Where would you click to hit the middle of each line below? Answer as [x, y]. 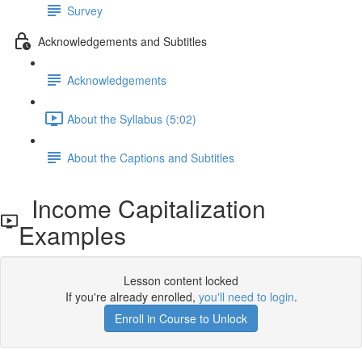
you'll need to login [246, 297]
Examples [72, 235]
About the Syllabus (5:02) [132, 118]
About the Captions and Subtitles [151, 157]
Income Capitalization [142, 208]
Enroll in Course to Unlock [181, 318]
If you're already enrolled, [132, 297]
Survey [85, 10]
